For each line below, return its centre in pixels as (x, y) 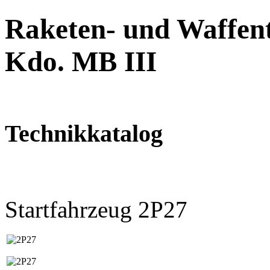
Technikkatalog (84, 133)
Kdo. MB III (81, 62)
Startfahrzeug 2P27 (96, 209)
